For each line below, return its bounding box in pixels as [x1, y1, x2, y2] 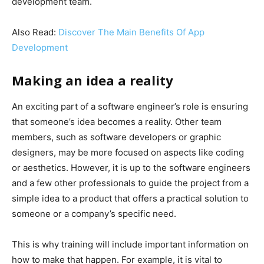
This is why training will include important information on [12, 238, 249, 250]
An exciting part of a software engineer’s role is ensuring [12, 100, 248, 112]
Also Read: [12, 26, 58, 38]
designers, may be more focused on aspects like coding [12, 146, 244, 158]
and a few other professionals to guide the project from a [12, 177, 249, 189]
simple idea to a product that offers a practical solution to [12, 192, 249, 204]
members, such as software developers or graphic [12, 131, 221, 143]
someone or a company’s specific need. [12, 207, 176, 219]
